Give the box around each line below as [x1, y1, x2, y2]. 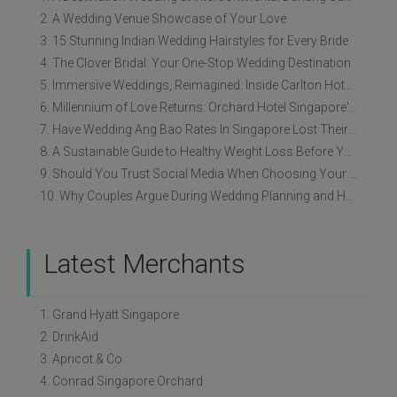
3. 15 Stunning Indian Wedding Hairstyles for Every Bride [40, 34, 348, 49]
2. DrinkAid [40, 330, 98, 345]
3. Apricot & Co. [40, 352, 125, 367]
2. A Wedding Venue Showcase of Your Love [40, 12, 286, 27]
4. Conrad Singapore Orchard [40, 374, 203, 389]
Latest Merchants [43, 248, 245, 280]
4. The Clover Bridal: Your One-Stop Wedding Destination [40, 56, 351, 71]
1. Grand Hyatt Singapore [40, 307, 179, 323]
